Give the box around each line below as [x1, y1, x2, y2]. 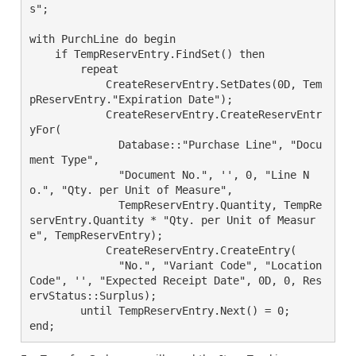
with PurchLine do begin [29, 33, 176, 45]
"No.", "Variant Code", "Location [29, 259, 80, 272]
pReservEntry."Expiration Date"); [29, 93, 233, 106]
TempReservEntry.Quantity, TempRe [29, 199, 80, 211]
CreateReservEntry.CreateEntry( [29, 244, 80, 257]
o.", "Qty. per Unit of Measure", [29, 184, 233, 196]
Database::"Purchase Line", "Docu [29, 138, 80, 151]
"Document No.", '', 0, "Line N [29, 168, 80, 181]
